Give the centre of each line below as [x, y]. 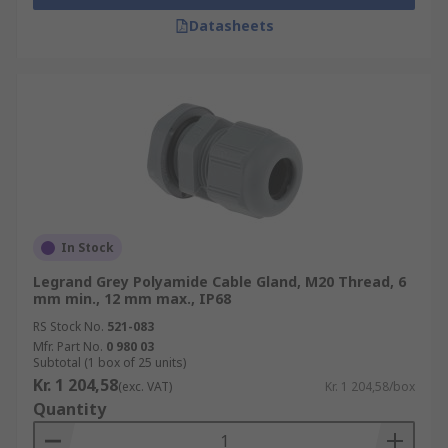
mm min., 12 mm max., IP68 [132, 298]
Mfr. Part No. [68, 346]
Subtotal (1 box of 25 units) [109, 362]
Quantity [69, 409]
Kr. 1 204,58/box [370, 386]
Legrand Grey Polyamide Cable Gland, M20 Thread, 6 [219, 281]
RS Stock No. [68, 326]
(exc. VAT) [145, 386]
